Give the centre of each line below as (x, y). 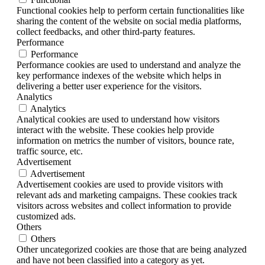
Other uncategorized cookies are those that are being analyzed (132, 249)
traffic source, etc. (50, 151)
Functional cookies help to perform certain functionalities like (130, 10)
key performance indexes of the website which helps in (119, 75)
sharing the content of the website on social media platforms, (129, 21)
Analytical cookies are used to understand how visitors (118, 119)
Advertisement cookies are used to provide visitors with (120, 184)
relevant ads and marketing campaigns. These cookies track (127, 195)
